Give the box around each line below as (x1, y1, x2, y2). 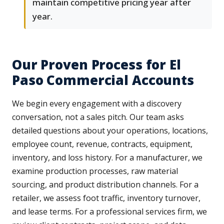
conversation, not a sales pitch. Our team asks (12, 111, 184, 123)
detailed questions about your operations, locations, (12, 125, 208, 136)
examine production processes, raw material (12, 165, 178, 177)
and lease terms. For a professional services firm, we (12, 206, 207, 217)
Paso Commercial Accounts (12, 71, 194, 89)
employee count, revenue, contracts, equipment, (12, 138, 192, 150)
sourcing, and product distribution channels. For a (12, 179, 198, 190)
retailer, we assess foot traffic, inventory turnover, (12, 192, 200, 204)
